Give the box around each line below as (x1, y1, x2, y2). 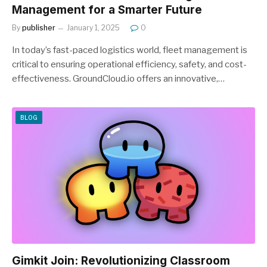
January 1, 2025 (67, 23, 120, 32)
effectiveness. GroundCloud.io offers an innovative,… (12, 73, 225, 84)
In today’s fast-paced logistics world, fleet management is (12, 44, 247, 55)
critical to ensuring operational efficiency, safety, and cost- (12, 58, 247, 70)
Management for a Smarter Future (12, 2, 202, 17)
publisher (22, 23, 55, 32)
